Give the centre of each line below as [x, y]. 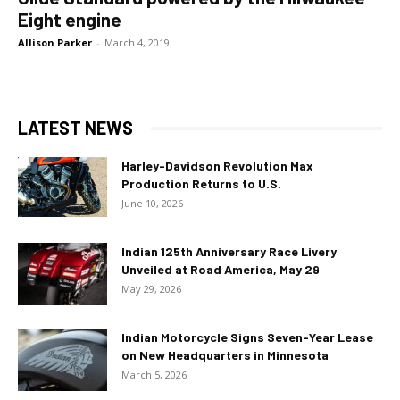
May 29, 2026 [151, 289]
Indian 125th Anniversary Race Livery [229, 251]
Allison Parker [55, 42]
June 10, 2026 [152, 203]
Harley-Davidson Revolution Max [217, 166]
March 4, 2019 [137, 42]
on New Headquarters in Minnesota [225, 355]
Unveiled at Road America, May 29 [221, 269]
